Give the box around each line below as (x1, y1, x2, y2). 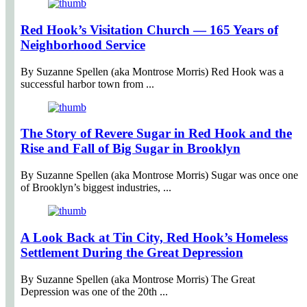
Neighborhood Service (20, 37, 145, 52)
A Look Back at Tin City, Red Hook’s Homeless (20, 230, 288, 245)
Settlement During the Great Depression (20, 245, 243, 260)
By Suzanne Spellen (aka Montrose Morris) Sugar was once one (20, 169, 298, 182)
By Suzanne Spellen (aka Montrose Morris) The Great (20, 273, 255, 285)
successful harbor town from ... (20, 77, 154, 90)
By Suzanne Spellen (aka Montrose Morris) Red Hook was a (20, 65, 284, 77)
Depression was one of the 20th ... (20, 285, 168, 297)
